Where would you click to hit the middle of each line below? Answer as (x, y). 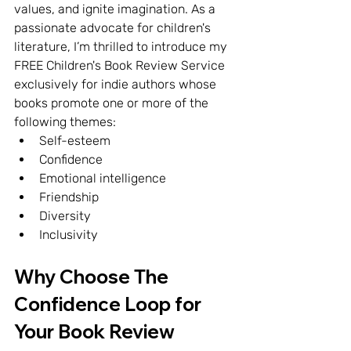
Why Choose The (93, 276)
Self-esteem (75, 140)
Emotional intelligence (103, 178)
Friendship (69, 197)
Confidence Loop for (110, 304)
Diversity (65, 215)
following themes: (65, 121)
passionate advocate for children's (114, 27)
